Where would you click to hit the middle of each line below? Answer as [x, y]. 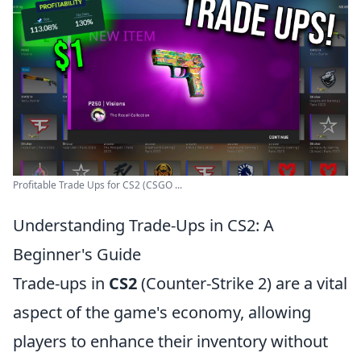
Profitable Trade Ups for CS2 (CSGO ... [98, 185]
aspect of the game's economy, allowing [162, 312]
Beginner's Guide [77, 254]
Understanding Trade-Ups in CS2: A [143, 225]
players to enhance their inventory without [170, 341]
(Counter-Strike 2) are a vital [242, 283]
